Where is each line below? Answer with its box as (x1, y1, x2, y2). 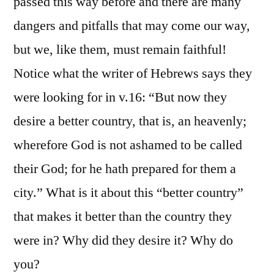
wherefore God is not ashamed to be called (13, 136, 242, 154)
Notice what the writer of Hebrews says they (13, 65, 252, 83)
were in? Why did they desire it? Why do (13, 232, 233, 250)
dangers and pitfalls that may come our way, (13, 17, 250, 35)
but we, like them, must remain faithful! (13, 41, 226, 59)
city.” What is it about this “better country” (13, 184, 243, 202)
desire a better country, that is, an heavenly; (13, 113, 246, 130)
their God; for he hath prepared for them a (13, 160, 236, 178)
